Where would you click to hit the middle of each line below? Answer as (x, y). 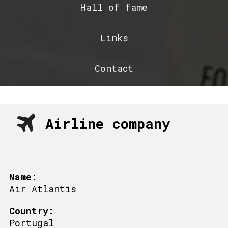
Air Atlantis (43, 189)
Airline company (107, 123)
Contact (114, 68)
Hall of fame (114, 7)
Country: (32, 210)
